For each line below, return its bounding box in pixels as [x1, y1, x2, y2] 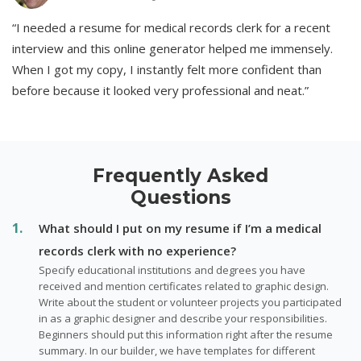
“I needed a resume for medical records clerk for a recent [12, 19, 330, 35]
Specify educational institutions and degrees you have [39, 262, 305, 277]
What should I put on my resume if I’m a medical [39, 219, 322, 236]
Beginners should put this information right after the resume [39, 326, 333, 342]
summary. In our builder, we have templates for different [39, 342, 315, 358]
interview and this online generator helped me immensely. [12, 39, 333, 56]
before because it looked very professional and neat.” [12, 81, 309, 98]
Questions [130, 185, 231, 209]
